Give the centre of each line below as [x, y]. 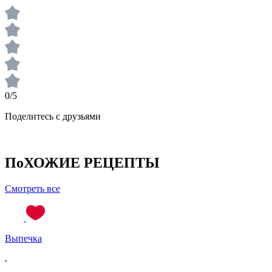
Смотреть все [32, 188]
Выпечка [23, 238]
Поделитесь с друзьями [53, 116]
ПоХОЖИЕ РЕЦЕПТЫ [82, 162]
